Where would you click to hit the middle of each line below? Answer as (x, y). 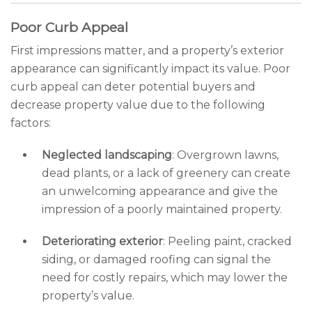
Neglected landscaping (107, 155)
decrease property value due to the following (138, 105)
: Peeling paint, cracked (227, 241)
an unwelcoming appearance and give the (160, 191)
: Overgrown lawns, (225, 155)
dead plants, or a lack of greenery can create (166, 173)
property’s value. (88, 296)
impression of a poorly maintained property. (162, 209)
